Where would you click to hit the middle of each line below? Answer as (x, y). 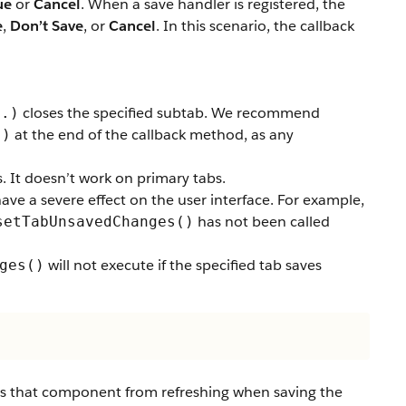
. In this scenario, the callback (255, 26)
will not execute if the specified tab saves (183, 265)
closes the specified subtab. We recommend (169, 113)
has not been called (262, 222)
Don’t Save (47, 26)
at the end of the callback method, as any (152, 135)
